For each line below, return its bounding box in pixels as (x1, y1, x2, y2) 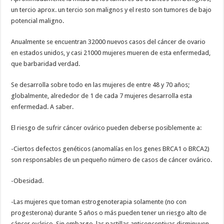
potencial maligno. (11, 16, 64, 24)
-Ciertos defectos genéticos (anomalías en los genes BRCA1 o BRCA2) (11, 144, 210, 152)
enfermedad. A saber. (11, 102, 74, 110)
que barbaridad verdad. (11, 59, 80, 67)
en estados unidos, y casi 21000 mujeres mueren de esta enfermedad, (11, 48, 211, 56)
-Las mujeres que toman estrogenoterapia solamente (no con (11, 197, 187, 205)
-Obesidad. (11, 176, 44, 184)
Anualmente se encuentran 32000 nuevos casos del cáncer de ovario (11, 37, 206, 45)
